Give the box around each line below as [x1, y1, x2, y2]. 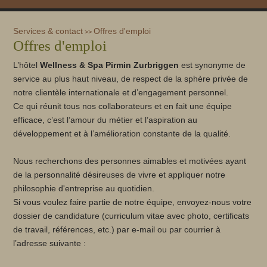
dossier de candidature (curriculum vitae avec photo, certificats [13, 211, 250, 221]
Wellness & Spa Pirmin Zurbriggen [40, 60, 179, 70]
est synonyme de [179, 60, 246, 70]
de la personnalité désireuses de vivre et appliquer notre [13, 170, 226, 180]
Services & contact [13, 26, 83, 36]
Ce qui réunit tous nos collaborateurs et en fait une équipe [13, 101, 232, 111]
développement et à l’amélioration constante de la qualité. [13, 129, 231, 139]
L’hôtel [13, 60, 41, 70]
